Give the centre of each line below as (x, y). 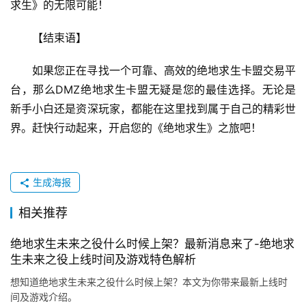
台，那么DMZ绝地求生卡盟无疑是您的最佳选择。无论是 (153, 90)
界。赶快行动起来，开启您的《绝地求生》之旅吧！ (136, 128)
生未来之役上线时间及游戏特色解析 (103, 260)
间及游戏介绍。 (44, 297)
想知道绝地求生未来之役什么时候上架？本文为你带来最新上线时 (149, 282)
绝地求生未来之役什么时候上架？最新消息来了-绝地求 (152, 244)
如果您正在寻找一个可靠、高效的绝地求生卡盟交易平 (164, 71)
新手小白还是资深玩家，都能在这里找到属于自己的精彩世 (153, 109)
